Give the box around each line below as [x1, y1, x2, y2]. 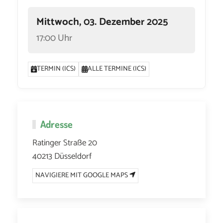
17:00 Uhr [36, 30, 73, 46]
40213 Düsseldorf [32, 149, 92, 163]
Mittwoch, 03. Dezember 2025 [36, 14, 168, 31]
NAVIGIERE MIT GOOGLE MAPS [35, 169, 129, 181]
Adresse [40, 117, 73, 130]
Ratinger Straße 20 [32, 135, 97, 150]
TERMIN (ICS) [37, 63, 76, 75]
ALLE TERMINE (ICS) [88, 63, 147, 75]
